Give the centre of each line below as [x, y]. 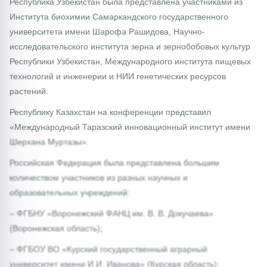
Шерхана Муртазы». [49, 142]
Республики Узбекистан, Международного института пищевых [130, 61]
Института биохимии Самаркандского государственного [119, 16]
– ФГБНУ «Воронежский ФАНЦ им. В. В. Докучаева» [111, 213]
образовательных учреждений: [70, 192]
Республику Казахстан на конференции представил [110, 112]
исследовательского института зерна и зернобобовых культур [130, 46]
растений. [29, 91]
